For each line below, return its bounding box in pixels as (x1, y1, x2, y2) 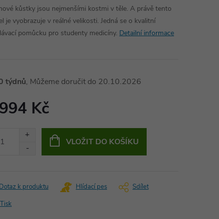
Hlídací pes (76, 182, 107, 191)
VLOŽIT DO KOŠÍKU (66, 136, 139, 147)
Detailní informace (119, 28, 174, 38)
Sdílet (132, 182, 149, 191)
